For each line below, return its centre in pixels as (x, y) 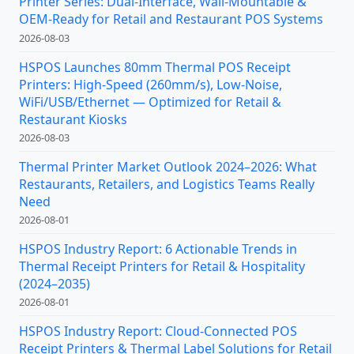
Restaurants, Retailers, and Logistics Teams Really (167, 184)
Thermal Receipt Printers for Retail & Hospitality (162, 266)
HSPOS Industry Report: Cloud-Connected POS (158, 331)
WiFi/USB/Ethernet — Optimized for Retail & (150, 102)
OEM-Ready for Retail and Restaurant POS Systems (171, 19)
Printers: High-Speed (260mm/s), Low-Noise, (151, 84)
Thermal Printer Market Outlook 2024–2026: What (168, 166)
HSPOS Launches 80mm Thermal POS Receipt (155, 67)
